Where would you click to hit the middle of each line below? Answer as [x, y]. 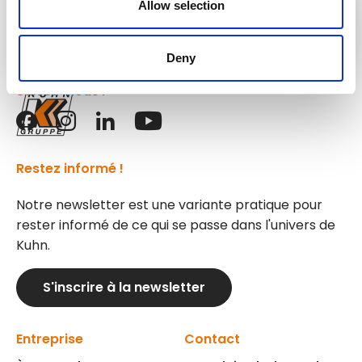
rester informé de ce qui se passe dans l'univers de [176, 225]
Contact [212, 339]
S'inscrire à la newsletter [124, 288]
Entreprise [50, 339]
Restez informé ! [70, 169]
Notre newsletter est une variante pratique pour [169, 205]
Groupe [70, 15]
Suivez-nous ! [61, 91]
